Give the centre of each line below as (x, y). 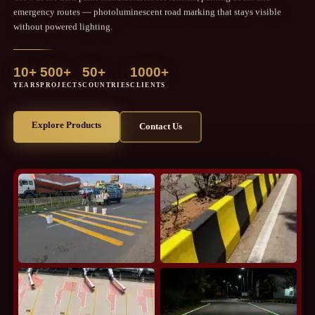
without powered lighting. (63, 26)
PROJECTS (62, 85)
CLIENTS (148, 85)
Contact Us (160, 127)
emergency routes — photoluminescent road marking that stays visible (147, 11)
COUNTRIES (107, 85)
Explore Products (66, 125)
